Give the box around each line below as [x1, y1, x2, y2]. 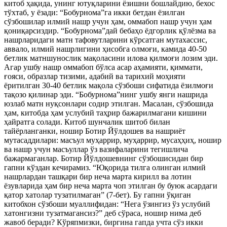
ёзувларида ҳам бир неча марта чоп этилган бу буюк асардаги [4, 181, 217, 190]
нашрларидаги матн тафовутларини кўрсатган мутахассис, [4, 35, 207, 44]
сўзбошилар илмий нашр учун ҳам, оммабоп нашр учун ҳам [4, 17, 212, 26]
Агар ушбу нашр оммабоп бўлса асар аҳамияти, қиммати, [4, 63, 203, 71]
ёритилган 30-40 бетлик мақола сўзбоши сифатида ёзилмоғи [4, 81, 213, 90]
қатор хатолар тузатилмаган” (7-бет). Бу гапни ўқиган [4, 191, 191, 199]
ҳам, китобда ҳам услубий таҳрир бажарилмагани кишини [4, 108, 207, 117]
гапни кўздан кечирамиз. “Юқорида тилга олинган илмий [4, 163, 206, 172]
